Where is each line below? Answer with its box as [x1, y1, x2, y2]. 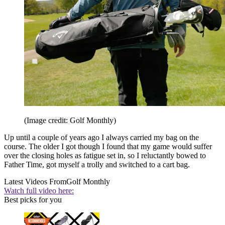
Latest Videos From [4, 177, 66, 186]
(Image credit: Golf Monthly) [24, 116, 116, 125]
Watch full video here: [4, 186, 74, 195]
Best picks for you [4, 195, 62, 204]
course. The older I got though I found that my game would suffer [4, 142, 212, 151]
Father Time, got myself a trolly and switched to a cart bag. [4, 160, 192, 169]
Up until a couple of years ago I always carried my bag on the [4, 133, 199, 142]
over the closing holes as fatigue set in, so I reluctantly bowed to [4, 151, 206, 160]
